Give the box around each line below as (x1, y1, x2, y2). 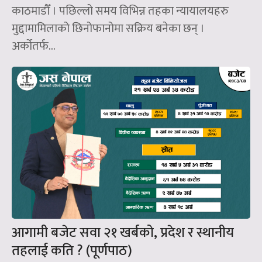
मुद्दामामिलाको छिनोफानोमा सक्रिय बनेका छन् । (12, 19, 205, 39)
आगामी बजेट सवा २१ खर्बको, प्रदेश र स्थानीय (12, 221, 234, 245)
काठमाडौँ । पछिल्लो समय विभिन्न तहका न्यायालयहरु (12, 1, 229, 22)
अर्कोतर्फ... (12, 36, 56, 57)
